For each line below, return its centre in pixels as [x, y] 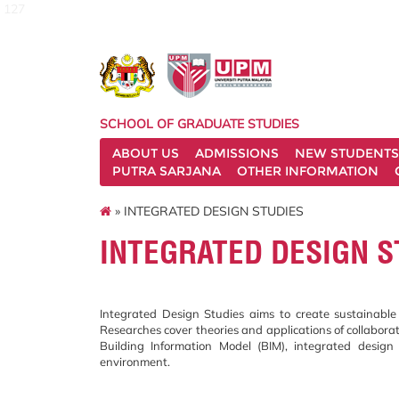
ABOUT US [146, 153]
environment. [135, 362]
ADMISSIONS [237, 153]
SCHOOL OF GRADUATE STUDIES [199, 124]
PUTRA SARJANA [167, 171]
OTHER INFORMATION [308, 171]
